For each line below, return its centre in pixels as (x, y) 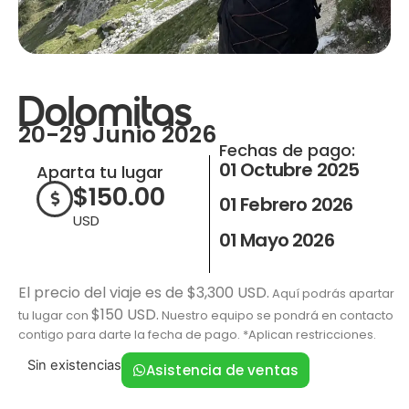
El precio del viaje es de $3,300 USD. (144, 292)
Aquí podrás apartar (332, 293)
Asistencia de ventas (222, 370)
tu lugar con (55, 315)
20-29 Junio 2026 (117, 134)
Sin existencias (74, 365)
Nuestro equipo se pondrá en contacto (276, 315)
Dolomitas (105, 114)
